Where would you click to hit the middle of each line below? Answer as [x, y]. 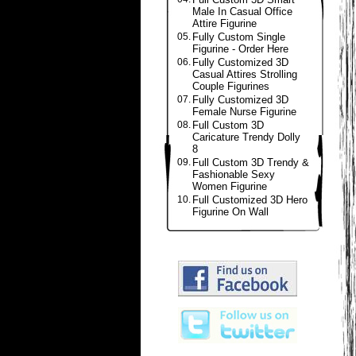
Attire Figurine [224, 23]
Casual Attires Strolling [245, 74]
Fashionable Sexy [234, 174]
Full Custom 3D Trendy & [251, 163]
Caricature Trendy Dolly [246, 137]
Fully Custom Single [239, 37]
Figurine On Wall [230, 212]
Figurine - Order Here [240, 49]
